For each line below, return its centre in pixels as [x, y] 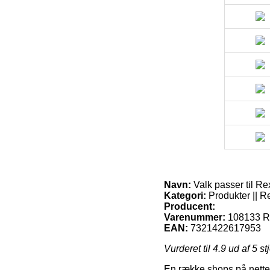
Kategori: [185, 195]
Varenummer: [195, 217]
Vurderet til [188, 248]
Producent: [190, 206]
